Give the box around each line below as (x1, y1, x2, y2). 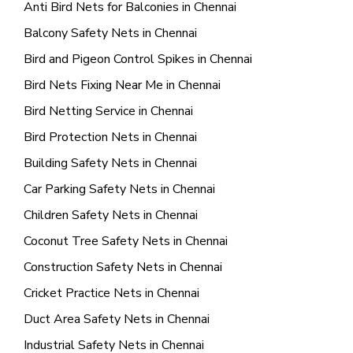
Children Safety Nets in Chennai (24, 206, 198, 224)
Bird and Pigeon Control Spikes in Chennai (24, 50, 252, 68)
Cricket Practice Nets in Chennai (24, 284, 199, 302)
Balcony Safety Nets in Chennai (24, 24, 197, 42)
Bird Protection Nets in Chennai (24, 128, 197, 146)
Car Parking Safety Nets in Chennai (24, 180, 215, 198)
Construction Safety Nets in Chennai (24, 258, 222, 276)
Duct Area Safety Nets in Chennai (24, 310, 210, 328)
